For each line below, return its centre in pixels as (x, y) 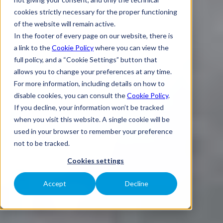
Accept (55, 184)
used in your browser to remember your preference (93, 131)
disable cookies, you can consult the (70, 95)
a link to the (33, 48)
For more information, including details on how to (89, 83)
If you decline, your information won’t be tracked (89, 107)
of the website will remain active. (65, 24)
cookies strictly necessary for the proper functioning (96, 12)
